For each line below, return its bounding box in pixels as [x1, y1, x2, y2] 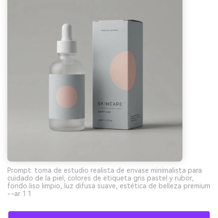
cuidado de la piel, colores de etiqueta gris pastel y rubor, [7, 174, 194, 182]
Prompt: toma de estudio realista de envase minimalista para [7, 166, 202, 174]
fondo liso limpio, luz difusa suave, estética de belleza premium [7, 182, 210, 190]
